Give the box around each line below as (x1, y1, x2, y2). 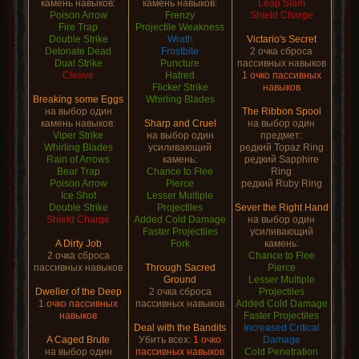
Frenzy (165, 10, 195, 21)
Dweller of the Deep (34, 286, 122, 297)
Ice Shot (60, 190, 96, 201)
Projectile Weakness (135, 22, 224, 33)
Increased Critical (243, 322, 320, 333)
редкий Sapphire (244, 154, 319, 165)
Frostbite (161, 46, 199, 57)
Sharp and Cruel (143, 118, 216, 129)
